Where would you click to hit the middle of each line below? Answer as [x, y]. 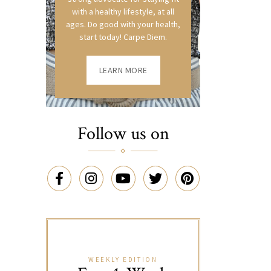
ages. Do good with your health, [123, 24]
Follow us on [123, 134]
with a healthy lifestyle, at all [123, 11]
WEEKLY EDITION [123, 259]
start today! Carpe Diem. [123, 37]
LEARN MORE [123, 70]
